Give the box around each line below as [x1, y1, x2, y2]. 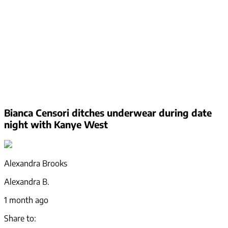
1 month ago [4, 195, 48, 206]
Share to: [4, 213, 36, 224]
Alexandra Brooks [4, 158, 67, 169]
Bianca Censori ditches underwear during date [4, 107, 212, 119]
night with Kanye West [4, 119, 108, 131]
